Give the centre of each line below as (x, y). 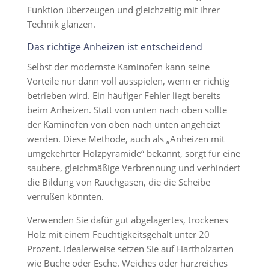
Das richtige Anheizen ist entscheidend (114, 47)
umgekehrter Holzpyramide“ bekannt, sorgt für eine (133, 153)
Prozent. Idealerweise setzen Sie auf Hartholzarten (130, 249)
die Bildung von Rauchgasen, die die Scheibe (118, 182)
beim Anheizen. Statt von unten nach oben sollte (127, 110)
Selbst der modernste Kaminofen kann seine (118, 67)
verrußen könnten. (65, 196)
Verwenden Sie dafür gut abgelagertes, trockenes (127, 220)
